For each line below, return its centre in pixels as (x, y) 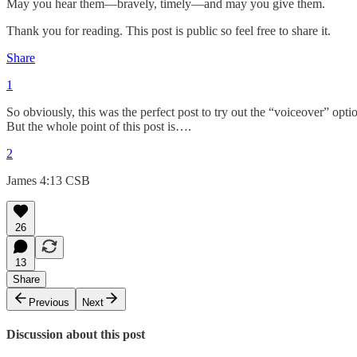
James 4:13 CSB (48, 180)
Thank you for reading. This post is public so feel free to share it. (169, 30)
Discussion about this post (76, 334)
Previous (49, 302)
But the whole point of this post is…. (99, 126)
